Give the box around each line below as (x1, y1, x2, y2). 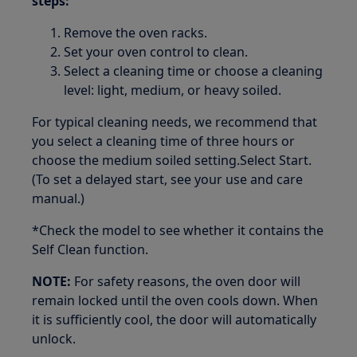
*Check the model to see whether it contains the (32, 222, 324, 239)
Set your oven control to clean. (64, 43, 249, 61)
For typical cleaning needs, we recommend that (32, 113, 318, 131)
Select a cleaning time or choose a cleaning (64, 62, 324, 80)
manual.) (32, 190, 85, 207)
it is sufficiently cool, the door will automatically (32, 311, 317, 328)
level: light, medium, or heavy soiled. (64, 81, 282, 99)
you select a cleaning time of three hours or (32, 132, 296, 150)
